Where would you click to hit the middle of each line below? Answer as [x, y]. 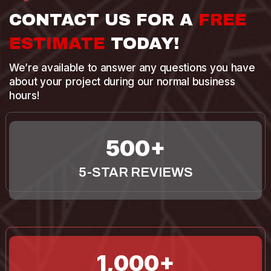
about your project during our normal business [122, 82]
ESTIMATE [57, 44]
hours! [24, 96]
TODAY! [142, 44]
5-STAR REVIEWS [135, 173]
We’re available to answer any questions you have [132, 68]
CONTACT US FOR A [104, 20]
